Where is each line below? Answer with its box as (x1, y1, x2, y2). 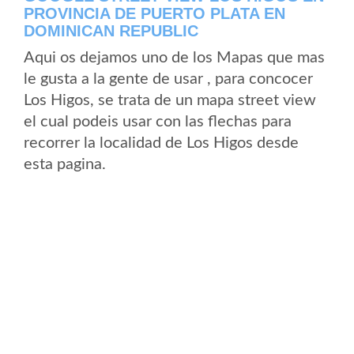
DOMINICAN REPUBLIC (24, 22, 198, 40)
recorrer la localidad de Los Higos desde (24, 135, 299, 151)
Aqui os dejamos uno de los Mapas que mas (24, 50, 325, 66)
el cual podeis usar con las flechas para (24, 114, 292, 130)
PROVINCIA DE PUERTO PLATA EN (24, 5, 285, 22)
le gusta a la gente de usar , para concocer (24, 71, 313, 87)
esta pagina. (24, 156, 106, 172)
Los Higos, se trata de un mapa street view (24, 92, 316, 108)
